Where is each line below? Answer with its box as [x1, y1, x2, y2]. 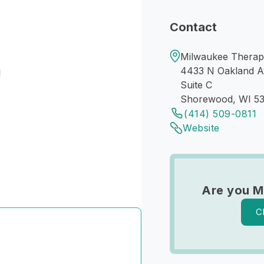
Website [183, 122, 220, 134]
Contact [170, 20, 217, 34]
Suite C [180, 79, 212, 91]
